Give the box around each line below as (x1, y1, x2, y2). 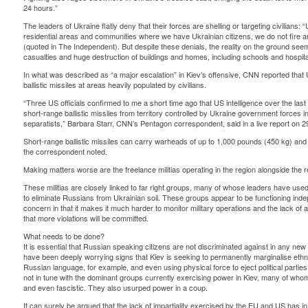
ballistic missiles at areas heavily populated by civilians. (23, 79, 206, 91)
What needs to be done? (23, 230, 104, 242)
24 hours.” (23, 2, 58, 14)
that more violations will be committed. (23, 212, 148, 224)
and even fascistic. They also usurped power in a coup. (23, 282, 208, 294)
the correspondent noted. (23, 146, 107, 157)
